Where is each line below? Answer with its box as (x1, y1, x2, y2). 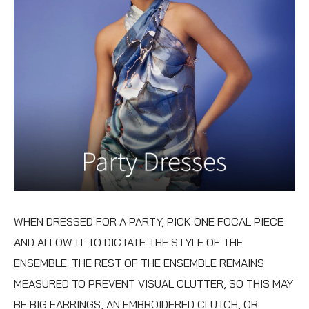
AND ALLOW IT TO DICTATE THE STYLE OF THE (14, 235, 243, 249)
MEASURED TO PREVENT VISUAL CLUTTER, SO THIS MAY (14, 276, 293, 290)
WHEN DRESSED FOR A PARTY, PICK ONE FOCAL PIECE (14, 214, 283, 228)
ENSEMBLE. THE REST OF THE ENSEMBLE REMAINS (14, 255, 264, 270)
